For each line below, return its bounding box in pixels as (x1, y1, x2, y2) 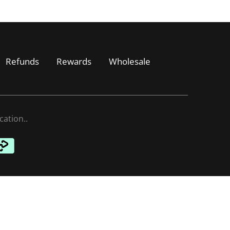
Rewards (56, 55, 91, 67)
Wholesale (109, 55, 150, 67)
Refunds (6, 55, 39, 67)
